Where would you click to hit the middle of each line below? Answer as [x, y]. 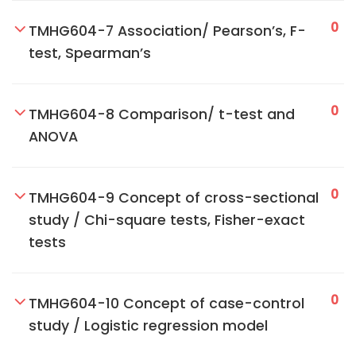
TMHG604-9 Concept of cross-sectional [174, 198]
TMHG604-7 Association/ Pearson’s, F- [167, 31]
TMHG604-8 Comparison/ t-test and [162, 114]
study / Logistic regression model [148, 326]
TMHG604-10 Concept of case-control [166, 304]
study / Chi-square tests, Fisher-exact [167, 220]
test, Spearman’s [90, 53]
